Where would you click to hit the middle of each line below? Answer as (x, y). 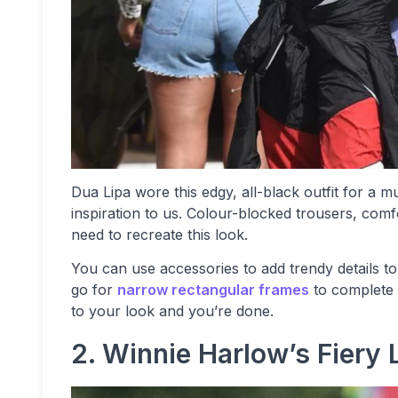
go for (94, 290)
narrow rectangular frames (213, 290)
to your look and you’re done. (172, 311)
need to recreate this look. (159, 235)
